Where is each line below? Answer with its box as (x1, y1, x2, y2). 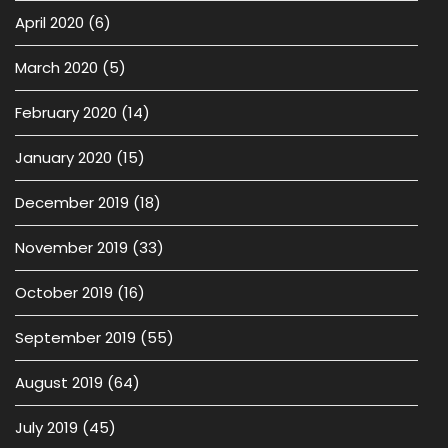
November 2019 (15, 237, 128, 258)
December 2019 (15, 192, 129, 213)
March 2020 (15, 57, 98, 78)
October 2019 (15, 282, 113, 303)
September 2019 (15, 327, 136, 348)
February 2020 (15, 102, 117, 123)
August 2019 (15, 372, 103, 393)
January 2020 (15, 147, 112, 168)
